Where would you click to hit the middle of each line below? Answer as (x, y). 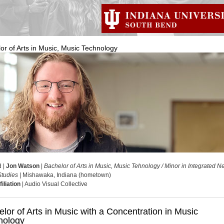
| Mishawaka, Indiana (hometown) (64, 175)
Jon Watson (23, 166)
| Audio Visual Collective (54, 184)
